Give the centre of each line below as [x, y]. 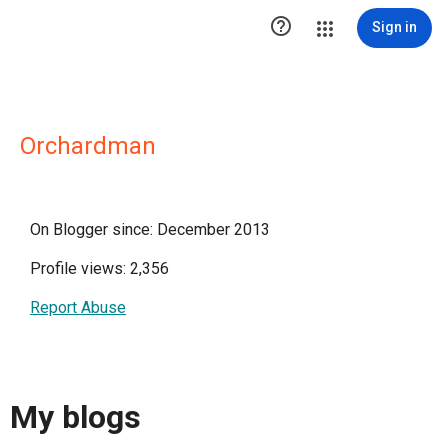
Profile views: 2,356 [99, 268]
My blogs [75, 417]
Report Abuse [78, 307]
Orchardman [88, 146]
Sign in [394, 27]
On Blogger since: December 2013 [150, 229]
